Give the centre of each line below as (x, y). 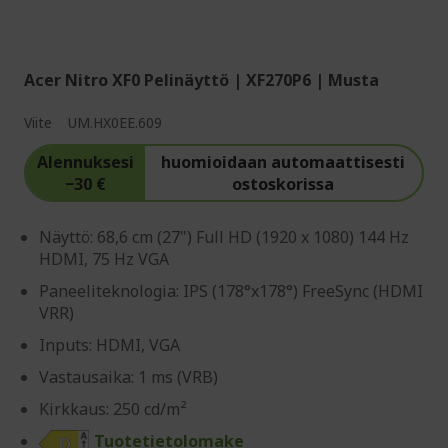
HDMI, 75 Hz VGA (104, 259)
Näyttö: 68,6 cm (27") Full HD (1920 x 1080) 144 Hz (224, 237)
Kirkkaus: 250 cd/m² (113, 409)
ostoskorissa (283, 184)
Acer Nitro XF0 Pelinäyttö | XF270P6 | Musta (201, 80)
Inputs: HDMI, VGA (109, 345)
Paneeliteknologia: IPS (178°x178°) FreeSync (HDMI (231, 291)
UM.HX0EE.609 (115, 123)
